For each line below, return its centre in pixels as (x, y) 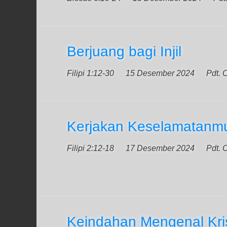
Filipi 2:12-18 (90, 148)
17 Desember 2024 (160, 148)
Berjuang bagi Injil (124, 51)
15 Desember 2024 (160, 73)
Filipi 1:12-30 (90, 73)
